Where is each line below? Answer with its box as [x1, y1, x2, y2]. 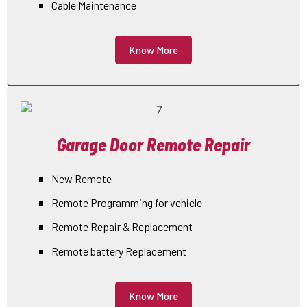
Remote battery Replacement [51, 244, 186, 258]
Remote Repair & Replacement [51, 220, 193, 234]
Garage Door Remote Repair [57, 133, 250, 155]
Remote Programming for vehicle [51, 195, 202, 209]
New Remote [51, 171, 112, 185]
